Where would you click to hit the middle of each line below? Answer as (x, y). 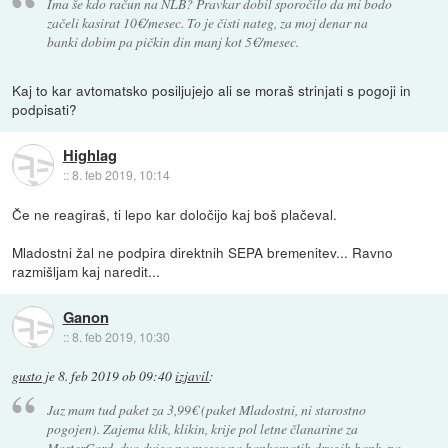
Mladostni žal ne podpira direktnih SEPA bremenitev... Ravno (203, 252)
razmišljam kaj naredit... (86, 271)
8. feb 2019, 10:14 (120, 174)
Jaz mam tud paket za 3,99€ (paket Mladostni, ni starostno (206, 409)
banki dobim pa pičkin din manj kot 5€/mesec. (172, 42)
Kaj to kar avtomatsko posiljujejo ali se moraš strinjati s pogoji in (212, 90)
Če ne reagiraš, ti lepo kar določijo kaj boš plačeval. (175, 214)
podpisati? (45, 109)
